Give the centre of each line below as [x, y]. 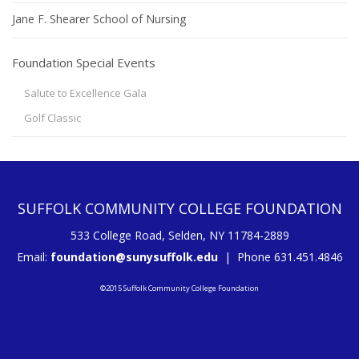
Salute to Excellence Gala [85, 93]
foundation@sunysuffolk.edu [134, 257]
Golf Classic [52, 118]
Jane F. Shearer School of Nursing [99, 19]
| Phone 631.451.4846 [280, 257]
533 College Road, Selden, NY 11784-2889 [179, 235]
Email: [33, 257]
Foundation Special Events [84, 63]
